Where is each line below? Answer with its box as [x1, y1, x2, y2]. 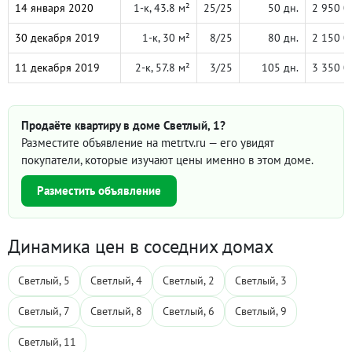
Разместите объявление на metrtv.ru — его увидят [21, 135, 274, 150]
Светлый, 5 [18, 273, 70, 288]
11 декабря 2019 [15, 60, 100, 75]
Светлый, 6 [163, 304, 214, 318]
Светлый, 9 [235, 304, 287, 318]
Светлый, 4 [90, 273, 142, 288]
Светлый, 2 [163, 273, 214, 288]
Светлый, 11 [18, 335, 76, 349]
